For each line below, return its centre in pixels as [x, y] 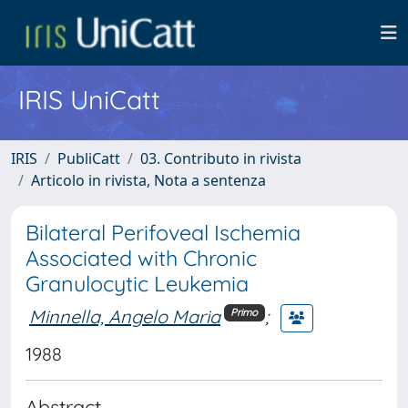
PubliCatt [89, 158]
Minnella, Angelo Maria [125, 316]
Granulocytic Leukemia [137, 284]
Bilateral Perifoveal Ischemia [163, 233]
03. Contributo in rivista [221, 158]
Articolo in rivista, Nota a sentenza [148, 180]
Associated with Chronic [141, 258]
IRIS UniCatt [89, 99]
